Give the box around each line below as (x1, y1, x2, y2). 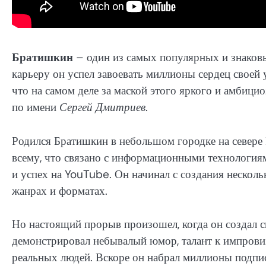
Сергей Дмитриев (59, 100, 145, 115)
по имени (12, 100, 59, 115)
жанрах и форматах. (12, 183, 107, 198)
